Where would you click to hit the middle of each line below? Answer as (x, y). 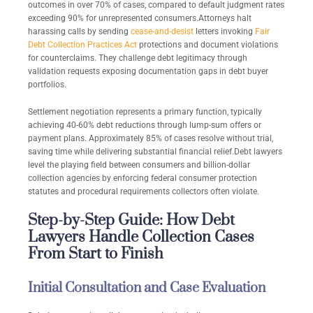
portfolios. (47, 85)
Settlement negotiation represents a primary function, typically (145, 112)
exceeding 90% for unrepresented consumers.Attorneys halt (140, 19)
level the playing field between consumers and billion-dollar (139, 165)
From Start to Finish (96, 254)
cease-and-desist (162, 32)
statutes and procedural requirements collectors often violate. (144, 192)
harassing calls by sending (79, 32)
